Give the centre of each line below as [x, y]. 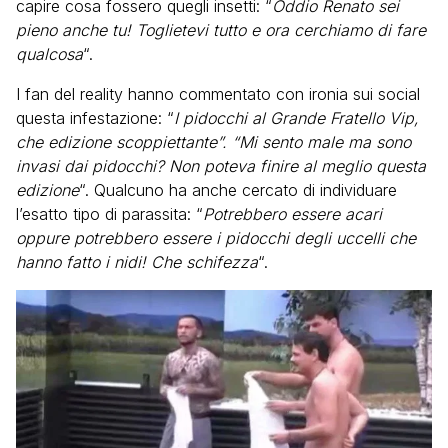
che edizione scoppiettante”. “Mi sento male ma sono [213, 142]
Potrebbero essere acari [292, 214]
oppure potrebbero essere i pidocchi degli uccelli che [216, 238]
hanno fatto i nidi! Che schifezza [137, 262]
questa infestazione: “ [95, 118]
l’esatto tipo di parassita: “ [109, 214]
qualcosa [49, 54]
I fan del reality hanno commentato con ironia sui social [218, 94]
